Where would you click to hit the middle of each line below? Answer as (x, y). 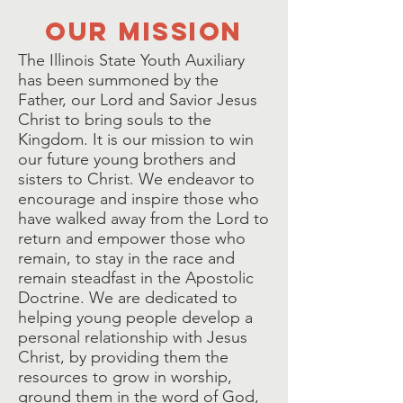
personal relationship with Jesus (133, 337)
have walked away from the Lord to (143, 219)
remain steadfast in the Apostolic (136, 278)
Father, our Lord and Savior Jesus (138, 100)
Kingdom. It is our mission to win (136, 139)
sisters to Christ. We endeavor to (136, 179)
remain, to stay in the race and (126, 258)
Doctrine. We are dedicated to (128, 298)
